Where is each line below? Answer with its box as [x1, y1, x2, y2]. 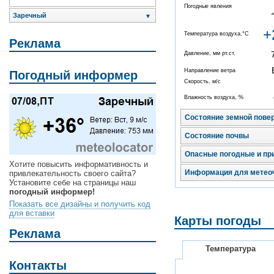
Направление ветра [184, 67, 235, 74]
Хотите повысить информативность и [9, 160, 148, 169]
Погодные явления [184, 3, 232, 10]
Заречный [13, 12, 46, 20]
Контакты [9, 258, 67, 272]
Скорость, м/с [184, 78, 221, 85]
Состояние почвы [185, 131, 249, 141]
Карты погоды [174, 214, 261, 228]
